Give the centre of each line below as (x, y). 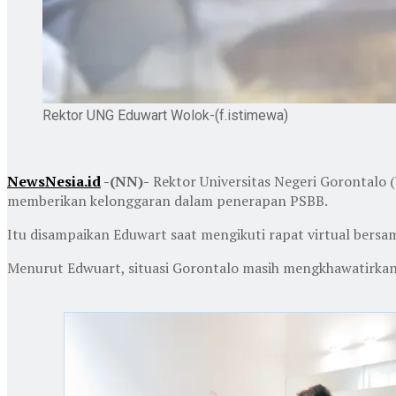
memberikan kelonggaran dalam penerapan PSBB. (168, 200)
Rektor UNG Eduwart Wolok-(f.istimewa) (165, 115)
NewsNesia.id (54, 181)
